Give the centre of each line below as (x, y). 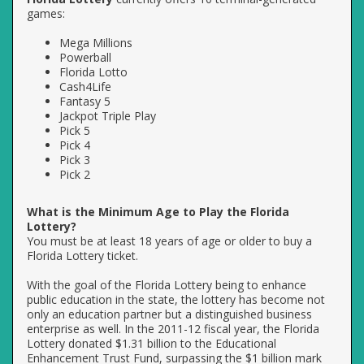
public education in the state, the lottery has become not (176, 299)
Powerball (85, 57)
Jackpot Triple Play (108, 116)
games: (46, 13)
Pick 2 (75, 174)
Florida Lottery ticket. (82, 256)
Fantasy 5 (85, 101)
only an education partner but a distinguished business (169, 314)
